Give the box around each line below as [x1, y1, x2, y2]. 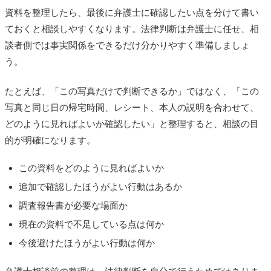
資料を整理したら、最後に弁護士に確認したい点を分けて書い [5, 7, 259, 18]
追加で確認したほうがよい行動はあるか [18, 181, 182, 192]
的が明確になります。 [5, 134, 96, 145]
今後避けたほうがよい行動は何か [18, 237, 155, 248]
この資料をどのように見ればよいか [18, 162, 164, 173]
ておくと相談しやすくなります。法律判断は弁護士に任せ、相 [5, 23, 259, 34]
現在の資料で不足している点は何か [18, 218, 164, 229]
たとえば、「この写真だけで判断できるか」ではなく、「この [5, 85, 259, 96]
